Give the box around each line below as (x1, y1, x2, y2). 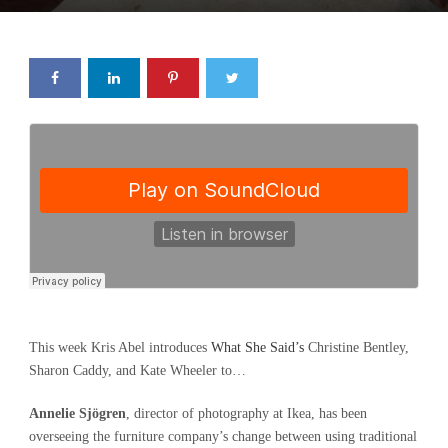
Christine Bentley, (304, 340, 409, 356)
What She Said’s (211, 340, 304, 356)
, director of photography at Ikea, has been (126, 406, 367, 422)
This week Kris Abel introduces (29, 340, 211, 356)
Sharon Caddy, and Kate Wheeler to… (29, 363, 246, 379)
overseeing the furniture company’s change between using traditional (29, 429, 417, 445)
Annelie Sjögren (29, 406, 126, 422)
